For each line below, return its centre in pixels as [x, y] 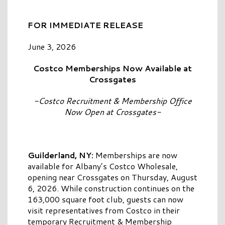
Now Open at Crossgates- [113, 112]
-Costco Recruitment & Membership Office [113, 101]
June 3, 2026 [52, 47]
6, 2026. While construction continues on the [111, 188]
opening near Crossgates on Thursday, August [113, 177]
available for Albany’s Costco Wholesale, [103, 166]
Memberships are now [135, 155]
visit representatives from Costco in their [104, 210]
